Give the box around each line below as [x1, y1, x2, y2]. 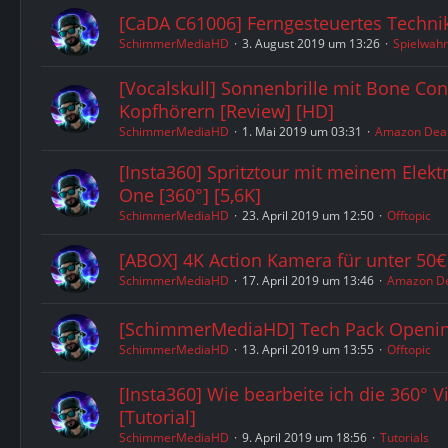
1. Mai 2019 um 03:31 [242, 123, 362, 140]
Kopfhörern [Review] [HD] [119, 99, 334, 123]
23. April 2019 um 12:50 [242, 207, 374, 224]
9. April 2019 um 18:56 [242, 429, 367, 446]
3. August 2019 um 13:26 [242, 35, 380, 52]
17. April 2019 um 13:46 [242, 272, 374, 289]
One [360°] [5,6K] [119, 183, 261, 207]
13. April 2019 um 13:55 [242, 341, 374, 358]
